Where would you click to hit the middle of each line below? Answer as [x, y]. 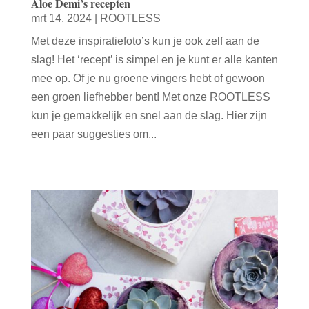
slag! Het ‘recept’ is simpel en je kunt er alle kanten [154, 60]
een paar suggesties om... [93, 134]
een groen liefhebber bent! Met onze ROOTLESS [150, 97]
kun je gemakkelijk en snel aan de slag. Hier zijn [149, 116]
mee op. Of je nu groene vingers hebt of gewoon [148, 79]
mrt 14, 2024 [61, 19]
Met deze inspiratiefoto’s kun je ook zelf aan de [145, 41]
